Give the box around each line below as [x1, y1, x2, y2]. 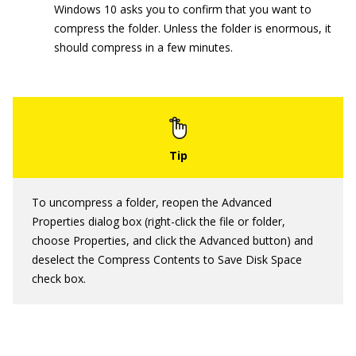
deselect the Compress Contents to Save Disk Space [32, 252, 302, 268]
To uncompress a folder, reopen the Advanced [32, 195, 272, 211]
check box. [32, 271, 86, 287]
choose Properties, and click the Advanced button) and [32, 233, 313, 249]
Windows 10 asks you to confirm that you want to [54, 2, 311, 17]
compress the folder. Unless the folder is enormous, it [54, 21, 331, 37]
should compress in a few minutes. [54, 40, 233, 56]
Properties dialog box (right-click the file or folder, [32, 214, 285, 230]
